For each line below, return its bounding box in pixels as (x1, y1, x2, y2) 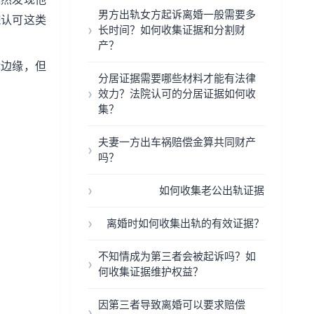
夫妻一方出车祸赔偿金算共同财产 (98, 135, 256, 149)
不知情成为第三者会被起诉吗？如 (98, 250, 256, 263)
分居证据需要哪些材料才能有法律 (98, 71, 256, 85)
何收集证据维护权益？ (98, 265, 203, 278)
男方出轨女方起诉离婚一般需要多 (98, 8, 256, 21)
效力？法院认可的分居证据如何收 (98, 87, 256, 100)
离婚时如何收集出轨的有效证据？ (107, 217, 264, 230)
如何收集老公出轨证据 (159, 184, 264, 197)
